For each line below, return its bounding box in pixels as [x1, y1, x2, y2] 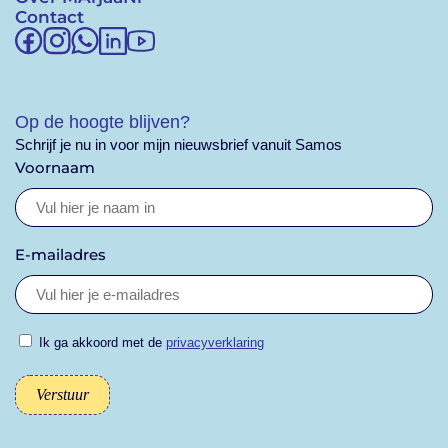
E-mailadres [15, 245, 106, 265]
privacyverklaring [166, 335, 264, 351]
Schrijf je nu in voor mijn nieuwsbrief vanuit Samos [15, 136, 342, 154]
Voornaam [15, 158, 95, 178]
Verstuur [36, 386, 89, 404]
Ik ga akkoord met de [39, 335, 166, 351]
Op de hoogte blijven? [15, 112, 190, 133]
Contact [15, 7, 84, 28]
